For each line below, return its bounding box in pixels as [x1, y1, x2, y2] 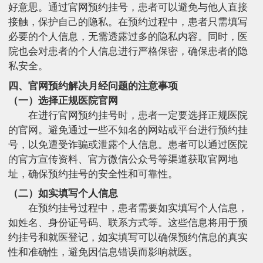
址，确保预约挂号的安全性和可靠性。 [8, 168, 178, 180]
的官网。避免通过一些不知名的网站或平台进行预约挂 [8, 124, 248, 136]
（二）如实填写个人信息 [8, 188, 118, 200]
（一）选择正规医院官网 [8, 95, 118, 106]
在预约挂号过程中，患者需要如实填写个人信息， [28, 203, 248, 214]
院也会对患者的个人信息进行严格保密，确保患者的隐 [8, 46, 248, 58]
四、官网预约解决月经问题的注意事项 [8, 80, 178, 92]
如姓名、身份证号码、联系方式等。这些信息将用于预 [8, 217, 248, 229]
